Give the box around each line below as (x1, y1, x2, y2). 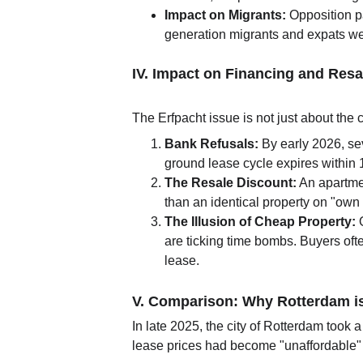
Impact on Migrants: (164, 8, 287, 22)
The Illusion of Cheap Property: (164, 215, 357, 228)
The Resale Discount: (164, 176, 297, 190)
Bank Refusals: (164, 137, 259, 151)
